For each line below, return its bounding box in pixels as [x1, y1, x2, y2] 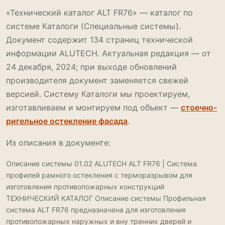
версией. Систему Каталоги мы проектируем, [6, 88, 190, 99]
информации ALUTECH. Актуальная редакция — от [6, 48, 211, 58]
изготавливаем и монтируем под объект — [6, 102, 181, 113]
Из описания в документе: [6, 137, 110, 148]
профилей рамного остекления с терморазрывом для [6, 170, 192, 179]
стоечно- [181, 102, 217, 113]
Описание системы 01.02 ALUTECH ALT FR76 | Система [6, 159, 197, 168]
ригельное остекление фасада [6, 116, 128, 126]
